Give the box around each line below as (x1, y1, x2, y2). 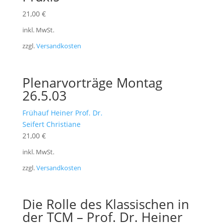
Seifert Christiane (22, 119, 81, 129)
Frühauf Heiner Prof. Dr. (22, 108, 103, 117)
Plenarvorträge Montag (22, 73, 162, 92)
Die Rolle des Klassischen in (22, 195, 189, 214)
